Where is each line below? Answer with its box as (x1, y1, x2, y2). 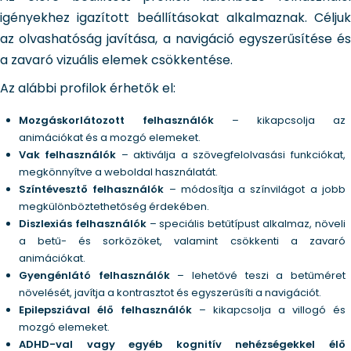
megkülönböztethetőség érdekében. (19, 199, 209, 214)
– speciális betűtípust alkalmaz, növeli (146, 216, 346, 231)
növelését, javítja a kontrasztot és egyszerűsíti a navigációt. (19, 285, 321, 300)
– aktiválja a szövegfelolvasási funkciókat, (116, 147, 346, 162)
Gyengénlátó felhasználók (19, 268, 170, 283)
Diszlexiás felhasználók (19, 216, 147, 231)
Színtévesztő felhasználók (19, 182, 165, 197)
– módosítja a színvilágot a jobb (164, 182, 346, 197)
